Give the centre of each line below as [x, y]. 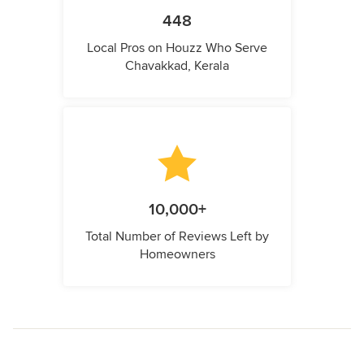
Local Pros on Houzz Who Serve [177, 48]
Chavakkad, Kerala [177, 66]
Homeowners [177, 255]
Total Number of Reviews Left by [177, 237]
